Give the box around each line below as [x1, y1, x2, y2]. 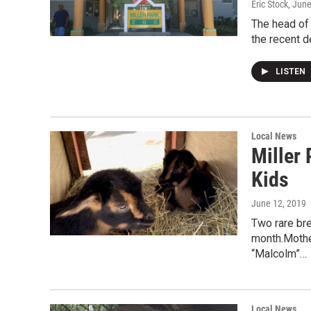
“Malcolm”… [251, 247, 307, 260]
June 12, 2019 [251, 198, 306, 209]
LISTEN [276, 67, 308, 76]
